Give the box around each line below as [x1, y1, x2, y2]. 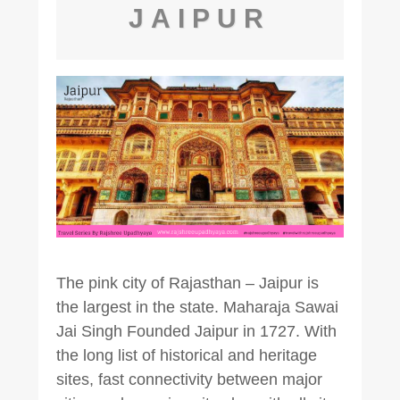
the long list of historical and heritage [55, 346, 317, 364]
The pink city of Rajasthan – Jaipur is [55, 273, 319, 292]
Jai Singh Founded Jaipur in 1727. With [55, 321, 337, 340]
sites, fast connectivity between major [55, 370, 322, 388]
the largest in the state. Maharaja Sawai [55, 297, 338, 316]
